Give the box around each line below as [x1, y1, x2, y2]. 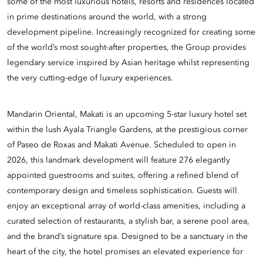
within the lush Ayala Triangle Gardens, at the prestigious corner [7, 125, 248, 134]
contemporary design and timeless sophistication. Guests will [7, 186, 237, 195]
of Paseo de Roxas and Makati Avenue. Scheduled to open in [7, 140, 236, 149]
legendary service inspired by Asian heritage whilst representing [7, 59, 249, 68]
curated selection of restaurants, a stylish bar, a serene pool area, [7, 217, 249, 225]
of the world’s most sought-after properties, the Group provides [7, 43, 246, 52]
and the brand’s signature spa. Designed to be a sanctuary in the [7, 232, 248, 241]
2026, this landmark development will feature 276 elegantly [7, 156, 230, 164]
